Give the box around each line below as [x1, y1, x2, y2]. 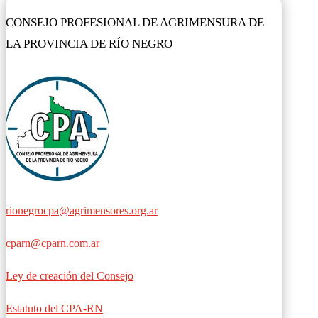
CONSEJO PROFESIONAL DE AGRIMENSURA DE [6, 16, 264, 30]
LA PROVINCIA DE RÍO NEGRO [6, 37, 172, 51]
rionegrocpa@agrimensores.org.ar [6, 204, 158, 216]
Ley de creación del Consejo [6, 269, 133, 282]
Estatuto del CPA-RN [6, 302, 103, 314]
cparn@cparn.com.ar [6, 236, 99, 249]
